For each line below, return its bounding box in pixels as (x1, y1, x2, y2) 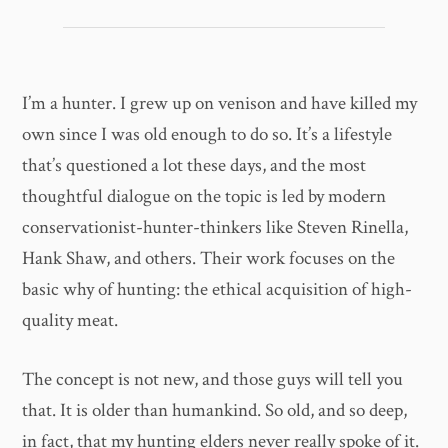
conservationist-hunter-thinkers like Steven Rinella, (22, 214, 409, 240)
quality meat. (22, 307, 119, 333)
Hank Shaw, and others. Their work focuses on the (22, 245, 396, 271)
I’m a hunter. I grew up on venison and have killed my (22, 90, 418, 116)
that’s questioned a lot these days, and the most (22, 152, 367, 178)
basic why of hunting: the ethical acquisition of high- (22, 276, 413, 302)
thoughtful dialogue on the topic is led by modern (22, 183, 387, 209)
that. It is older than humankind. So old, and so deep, (22, 398, 408, 424)
